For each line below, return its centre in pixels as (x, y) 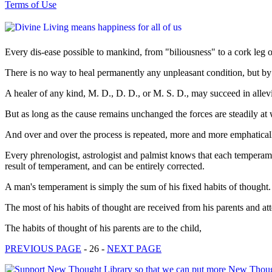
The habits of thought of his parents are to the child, (103, 228)
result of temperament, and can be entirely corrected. (105, 166)
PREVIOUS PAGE (43, 248)
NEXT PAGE (134, 248)
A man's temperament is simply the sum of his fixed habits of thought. (138, 186)
